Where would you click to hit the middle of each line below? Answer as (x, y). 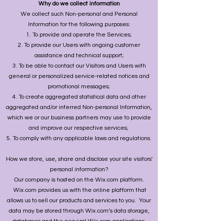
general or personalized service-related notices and (79, 76)
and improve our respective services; (79, 128)
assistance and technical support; (79, 55)
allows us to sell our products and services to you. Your (79, 201)
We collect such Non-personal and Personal (79, 14)
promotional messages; (79, 87)
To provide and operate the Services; (82, 35)
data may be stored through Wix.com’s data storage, (79, 211)
